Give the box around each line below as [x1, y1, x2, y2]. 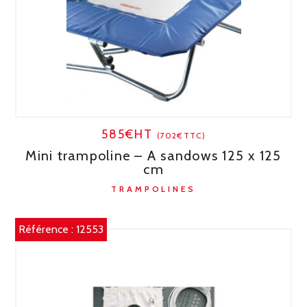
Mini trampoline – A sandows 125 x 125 [25, 147, 282, 164]
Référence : [19, 222, 77, 236]
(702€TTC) [156, 130, 206, 141]
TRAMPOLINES [111, 184, 196, 195]
